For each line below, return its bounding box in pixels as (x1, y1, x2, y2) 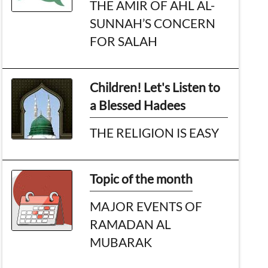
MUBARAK (90, 234, 153, 249)
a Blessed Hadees (90, 97, 186, 112)
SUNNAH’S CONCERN (90, 15, 216, 31)
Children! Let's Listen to (90, 79, 221, 95)
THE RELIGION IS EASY (90, 124, 220, 140)
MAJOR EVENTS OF (90, 198, 203, 214)
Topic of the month (90, 170, 193, 186)
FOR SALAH (90, 33, 158, 48)
